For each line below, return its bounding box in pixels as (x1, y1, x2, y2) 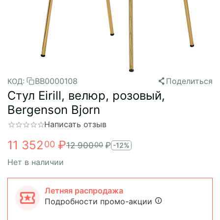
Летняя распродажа (45, 185, 123, 195)
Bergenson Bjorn (7, 103, 100, 117)
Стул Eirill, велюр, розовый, (7, 88, 165, 103)
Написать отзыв (44, 119, 107, 129)
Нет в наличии (7, 157, 64, 167)
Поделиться (166, 76, 213, 86)
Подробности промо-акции (45, 196, 152, 206)
